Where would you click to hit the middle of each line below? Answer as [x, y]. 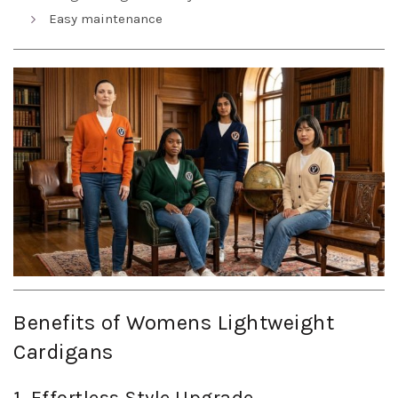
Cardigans [64, 352]
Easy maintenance [106, 19]
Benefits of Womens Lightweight [174, 323]
